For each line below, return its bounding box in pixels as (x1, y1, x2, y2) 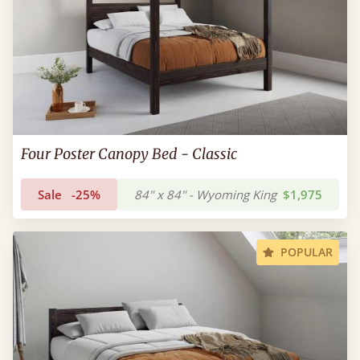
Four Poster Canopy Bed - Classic (21, 145, 237, 163)
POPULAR (280, 244, 333, 260)
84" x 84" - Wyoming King (134, 186, 276, 202)
